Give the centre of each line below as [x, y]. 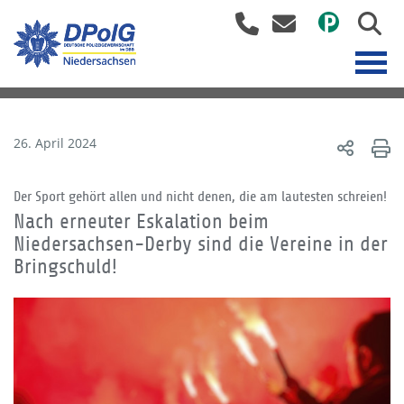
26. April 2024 [55, 143]
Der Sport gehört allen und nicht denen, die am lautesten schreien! [200, 197]
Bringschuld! [65, 266]
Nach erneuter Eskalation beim [141, 221]
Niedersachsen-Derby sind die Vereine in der [201, 244]
